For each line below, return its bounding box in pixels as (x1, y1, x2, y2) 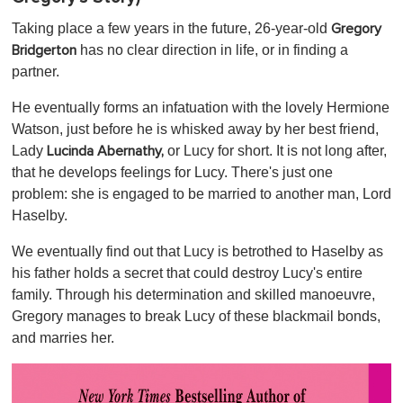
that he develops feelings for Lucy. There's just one (12, 165, 333, 181)
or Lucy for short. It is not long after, (164, 143, 387, 159)
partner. (12, 64, 59, 80)
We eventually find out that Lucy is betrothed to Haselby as (12, 244, 383, 260)
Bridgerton (12, 43, 76, 58)
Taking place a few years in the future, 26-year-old (12, 21, 331, 37)
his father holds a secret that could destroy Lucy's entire (12, 265, 363, 282)
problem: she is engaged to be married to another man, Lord (12, 186, 391, 202)
